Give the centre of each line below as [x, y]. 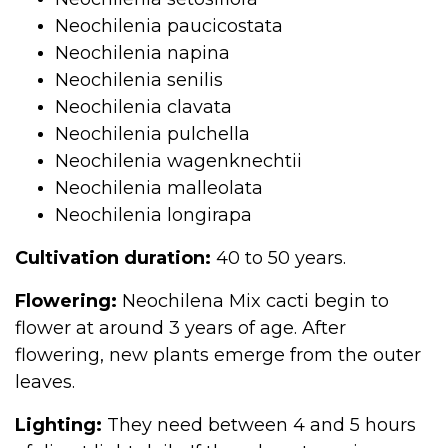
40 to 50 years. [278, 258]
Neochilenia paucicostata [169, 26]
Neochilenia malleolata [159, 188]
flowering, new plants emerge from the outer [218, 355]
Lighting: [58, 425]
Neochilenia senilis [139, 80]
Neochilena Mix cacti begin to [253, 301]
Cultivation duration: [113, 258]
